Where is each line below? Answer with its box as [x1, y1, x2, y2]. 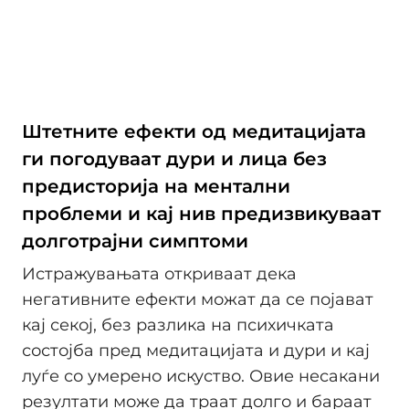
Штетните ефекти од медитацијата [22, 121, 366, 143]
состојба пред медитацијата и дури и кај [22, 340, 370, 361]
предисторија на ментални [22, 175, 290, 198]
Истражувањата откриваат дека [22, 263, 297, 284]
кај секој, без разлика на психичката [22, 314, 334, 335]
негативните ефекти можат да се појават [22, 288, 373, 309]
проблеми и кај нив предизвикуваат [22, 203, 381, 225]
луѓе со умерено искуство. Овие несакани [22, 365, 380, 386]
